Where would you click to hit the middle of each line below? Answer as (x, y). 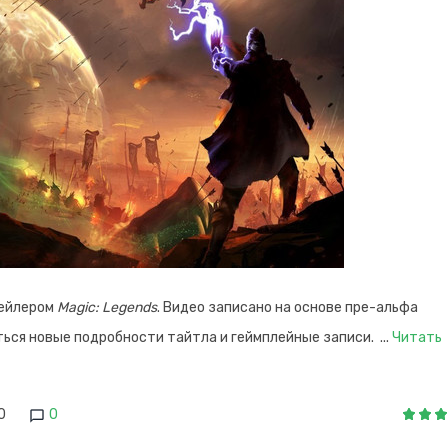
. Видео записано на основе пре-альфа (287, 307)
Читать (417, 337)
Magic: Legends (107, 307)
